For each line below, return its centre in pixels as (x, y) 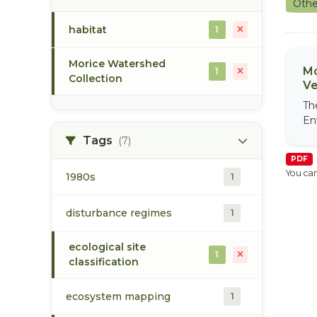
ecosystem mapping (118, 296)
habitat (88, 29)
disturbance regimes (119, 213)
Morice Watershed (117, 64)
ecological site (107, 247)
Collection (96, 79)
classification (104, 262)
